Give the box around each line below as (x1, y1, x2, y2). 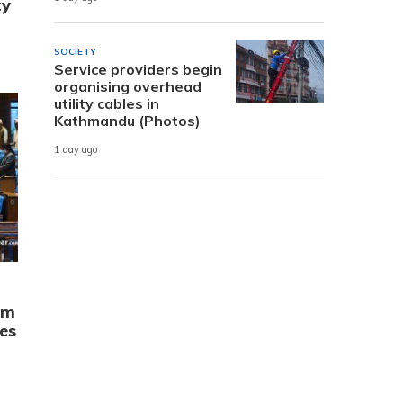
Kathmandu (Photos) (54, 111, 201, 130)
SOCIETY (54, 45, 96, 58)
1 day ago (54, 143, 98, 157)
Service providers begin (54, 59, 222, 78)
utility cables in (54, 94, 159, 112)
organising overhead (54, 76, 201, 95)
